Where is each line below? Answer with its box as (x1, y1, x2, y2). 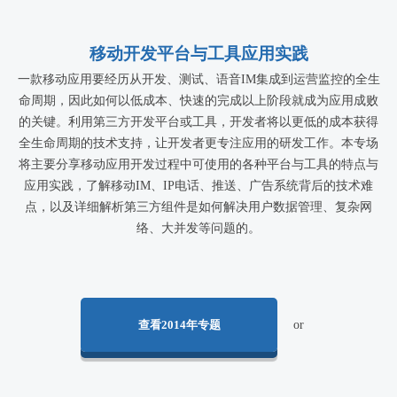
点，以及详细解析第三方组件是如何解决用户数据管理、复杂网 (25, 199, 372, 214)
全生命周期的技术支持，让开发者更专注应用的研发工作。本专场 (19, 136, 378, 150)
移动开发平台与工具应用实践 (89, 43, 308, 63)
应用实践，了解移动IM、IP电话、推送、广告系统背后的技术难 (24, 178, 373, 192)
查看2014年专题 (137, 317, 221, 331)
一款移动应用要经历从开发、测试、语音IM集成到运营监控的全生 (17, 72, 380, 86)
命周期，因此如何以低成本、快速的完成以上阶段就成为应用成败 (19, 93, 378, 107)
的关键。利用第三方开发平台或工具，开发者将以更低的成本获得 (19, 114, 378, 128)
